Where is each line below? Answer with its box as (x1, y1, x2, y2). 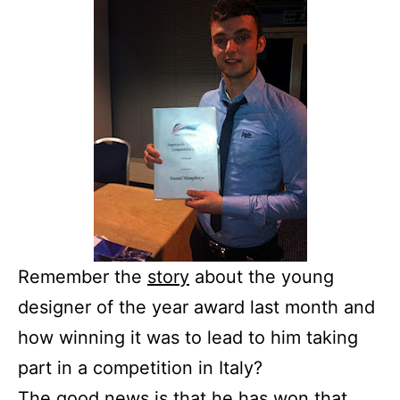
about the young (189, 266, 334, 288)
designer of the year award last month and (18, 296, 375, 319)
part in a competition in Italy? (18, 357, 262, 379)
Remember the (18, 266, 147, 288)
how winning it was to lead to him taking (18, 327, 358, 349)
